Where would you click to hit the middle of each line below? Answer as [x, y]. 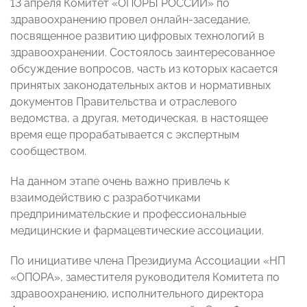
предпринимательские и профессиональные [128, 214]
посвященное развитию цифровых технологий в [137, 36]
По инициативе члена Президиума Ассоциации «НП [148, 261]
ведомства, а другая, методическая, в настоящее [139, 119]
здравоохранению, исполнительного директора [137, 294]
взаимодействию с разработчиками [106, 198]
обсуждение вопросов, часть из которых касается [144, 69]
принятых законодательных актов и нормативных [140, 86]
